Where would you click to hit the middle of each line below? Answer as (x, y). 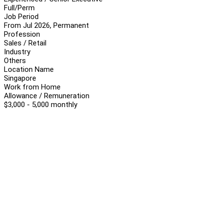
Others (15, 60)
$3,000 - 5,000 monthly (41, 104)
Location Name (29, 69)
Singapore (20, 78)
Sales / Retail (25, 43)
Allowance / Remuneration (47, 96)
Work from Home (32, 87)
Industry (17, 52)
